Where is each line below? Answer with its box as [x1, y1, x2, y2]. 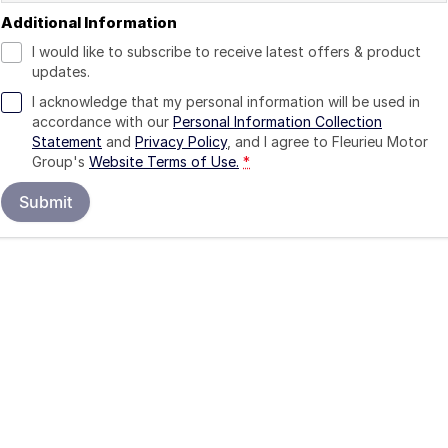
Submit [19, 192, 72, 212]
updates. [32, 63, 90, 80]
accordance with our [32, 113, 173, 130]
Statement [32, 133, 102, 150]
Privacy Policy [135, 133, 227, 150]
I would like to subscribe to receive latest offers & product [32, 43, 421, 60]
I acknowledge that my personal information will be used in [32, 93, 420, 110]
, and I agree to [227, 133, 332, 150]
